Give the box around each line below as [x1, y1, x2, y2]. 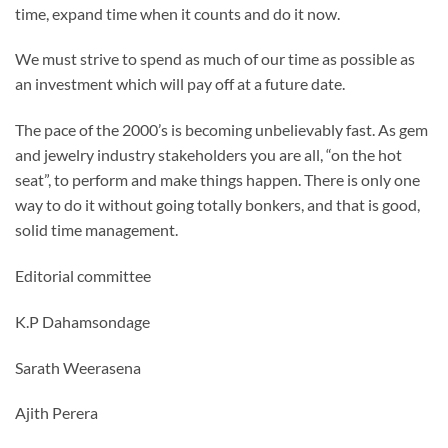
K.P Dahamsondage [15, 311, 150, 331]
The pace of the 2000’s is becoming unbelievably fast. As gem [15, 120, 428, 140]
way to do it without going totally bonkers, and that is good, [15, 195, 420, 215]
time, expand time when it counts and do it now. [15, 3, 340, 23]
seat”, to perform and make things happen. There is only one [15, 170, 420, 190]
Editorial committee [15, 265, 151, 285]
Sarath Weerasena [15, 357, 141, 377]
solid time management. [15, 220, 178, 240]
